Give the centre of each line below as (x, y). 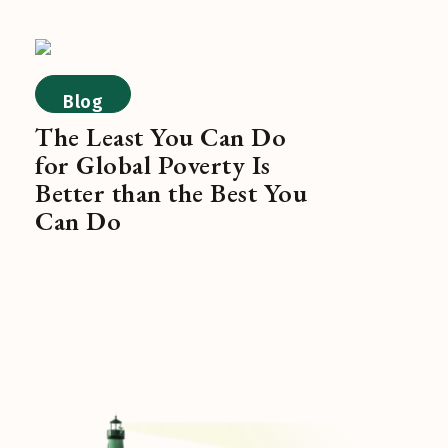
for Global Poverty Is (153, 164)
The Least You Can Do (160, 136)
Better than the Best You (171, 192)
